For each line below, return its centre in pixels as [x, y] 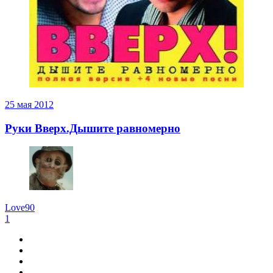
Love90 [20, 208]
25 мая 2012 [29, 104]
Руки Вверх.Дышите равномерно [93, 128]
